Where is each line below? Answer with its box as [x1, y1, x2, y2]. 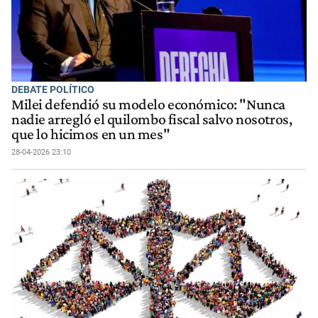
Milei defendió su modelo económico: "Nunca [11, 95, 285, 113]
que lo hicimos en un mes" [11, 125, 170, 143]
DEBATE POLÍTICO [11, 84, 94, 96]
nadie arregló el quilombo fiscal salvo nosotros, [11, 110, 292, 128]
